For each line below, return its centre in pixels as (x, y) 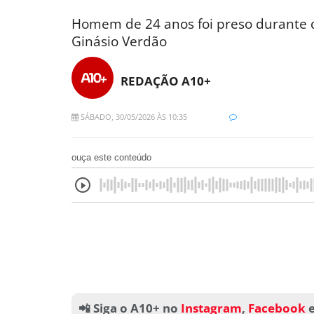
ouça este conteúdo (111, 158)
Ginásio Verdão (119, 41)
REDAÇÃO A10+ (166, 81)
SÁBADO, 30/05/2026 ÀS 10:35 (133, 117)
